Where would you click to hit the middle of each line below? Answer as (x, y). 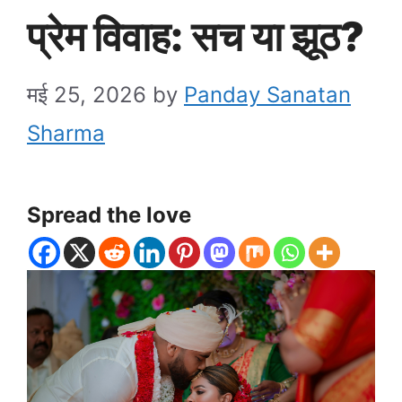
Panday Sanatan (267, 94)
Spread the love (109, 214)
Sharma (66, 133)
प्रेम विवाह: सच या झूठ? (196, 36)
